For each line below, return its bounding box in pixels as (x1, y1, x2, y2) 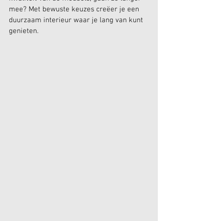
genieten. (9, 27, 38, 36)
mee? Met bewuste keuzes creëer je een (9, 5, 141, 14)
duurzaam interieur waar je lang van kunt (9, 16, 145, 25)
